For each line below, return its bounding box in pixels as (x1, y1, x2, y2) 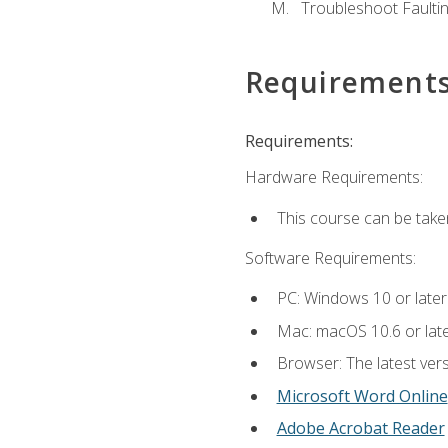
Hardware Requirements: (244, 166, 423, 189)
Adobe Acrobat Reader (276, 417, 445, 440)
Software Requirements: (244, 246, 416, 269)
